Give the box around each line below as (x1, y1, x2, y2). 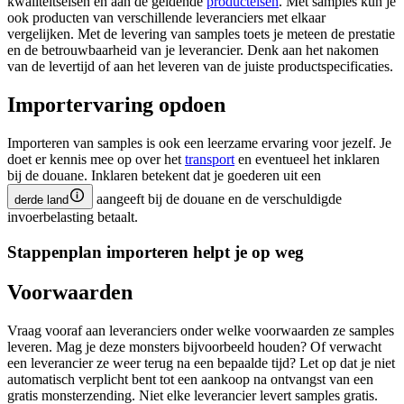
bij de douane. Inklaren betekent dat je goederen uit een (7, 168, 321, 184)
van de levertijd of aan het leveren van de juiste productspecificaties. (7, 59, 393, 75)
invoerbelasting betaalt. (7, 209, 145, 225)
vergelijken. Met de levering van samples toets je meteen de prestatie (7, 26, 395, 42)
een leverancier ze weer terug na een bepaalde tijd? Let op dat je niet (7, 354, 395, 371)
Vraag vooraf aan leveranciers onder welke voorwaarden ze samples (7, 322, 394, 338)
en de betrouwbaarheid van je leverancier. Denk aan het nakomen (7, 42, 379, 59)
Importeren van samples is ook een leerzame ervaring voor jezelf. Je (7, 135, 391, 151)
